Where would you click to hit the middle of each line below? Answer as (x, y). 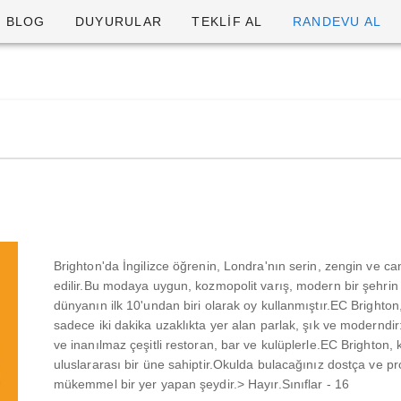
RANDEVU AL (337, 21)
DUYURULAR (118, 21)
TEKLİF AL (227, 21)
